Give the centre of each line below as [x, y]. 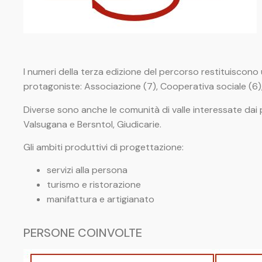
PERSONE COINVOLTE [84, 233]
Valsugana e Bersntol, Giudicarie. [92, 124]
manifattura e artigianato [101, 199]
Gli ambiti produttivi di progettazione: [104, 147]
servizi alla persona [87, 170]
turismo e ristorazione [94, 185]
